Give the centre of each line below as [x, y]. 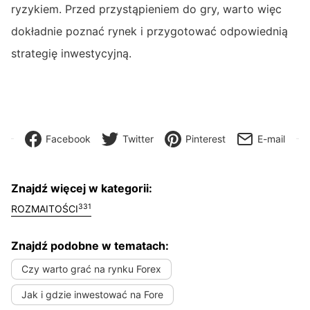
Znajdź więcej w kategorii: [82, 188]
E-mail [271, 138]
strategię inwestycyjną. [73, 53]
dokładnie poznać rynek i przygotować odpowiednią [149, 31]
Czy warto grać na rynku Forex [91, 269]
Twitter [138, 138]
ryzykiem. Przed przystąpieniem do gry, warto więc [146, 9]
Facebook [68, 138]
